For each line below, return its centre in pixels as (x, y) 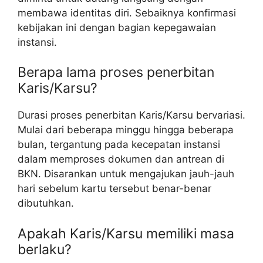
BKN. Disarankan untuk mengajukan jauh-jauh (126, 174)
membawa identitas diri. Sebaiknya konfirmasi (127, 13)
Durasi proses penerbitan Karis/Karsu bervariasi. (131, 115)
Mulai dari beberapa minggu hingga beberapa (126, 130)
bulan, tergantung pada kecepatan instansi (119, 145)
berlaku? (45, 249)
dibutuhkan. (46, 203)
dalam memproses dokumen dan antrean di (121, 159)
